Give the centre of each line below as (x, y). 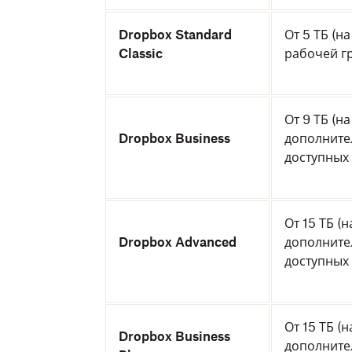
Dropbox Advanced (178, 242)
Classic (141, 53)
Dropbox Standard (175, 35)
